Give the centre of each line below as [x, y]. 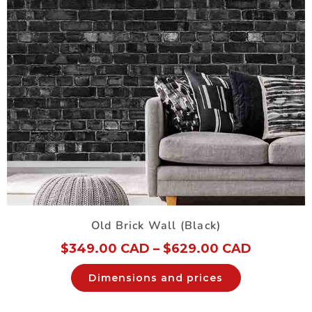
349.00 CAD [109, 248]
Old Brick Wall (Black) [156, 225]
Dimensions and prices [156, 278]
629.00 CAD [211, 248]
